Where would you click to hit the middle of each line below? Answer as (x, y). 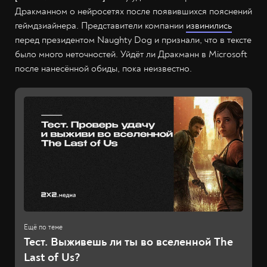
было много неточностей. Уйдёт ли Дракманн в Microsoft (131, 55)
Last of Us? (52, 257)
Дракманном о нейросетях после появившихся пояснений (133, 12)
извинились (209, 26)
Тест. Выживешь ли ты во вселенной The (128, 242)
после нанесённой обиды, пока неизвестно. (103, 69)
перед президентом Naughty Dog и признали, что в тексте (133, 40)
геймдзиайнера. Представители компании (100, 26)
